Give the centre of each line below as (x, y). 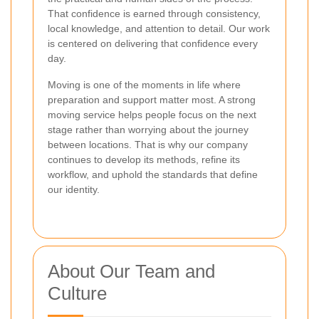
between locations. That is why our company (148, 144)
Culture (77, 293)
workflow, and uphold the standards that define (153, 174)
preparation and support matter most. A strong (152, 99)
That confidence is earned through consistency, (154, 13)
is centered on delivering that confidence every (153, 43)
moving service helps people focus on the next (152, 114)
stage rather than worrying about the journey (148, 129)
